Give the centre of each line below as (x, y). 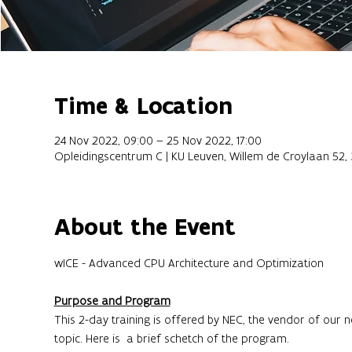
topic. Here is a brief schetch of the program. (171, 339)
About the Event (145, 227)
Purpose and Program (112, 301)
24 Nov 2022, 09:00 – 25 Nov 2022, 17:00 (158, 141)
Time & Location (143, 106)
